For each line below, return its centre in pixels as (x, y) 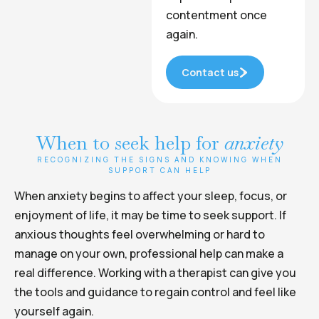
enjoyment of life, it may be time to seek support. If (150, 215)
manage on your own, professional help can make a (149, 253)
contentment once (217, 15)
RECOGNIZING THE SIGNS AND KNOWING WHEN (159, 159)
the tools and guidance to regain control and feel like (155, 292)
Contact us (210, 72)
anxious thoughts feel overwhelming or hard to (140, 234)
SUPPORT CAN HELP (159, 170)
